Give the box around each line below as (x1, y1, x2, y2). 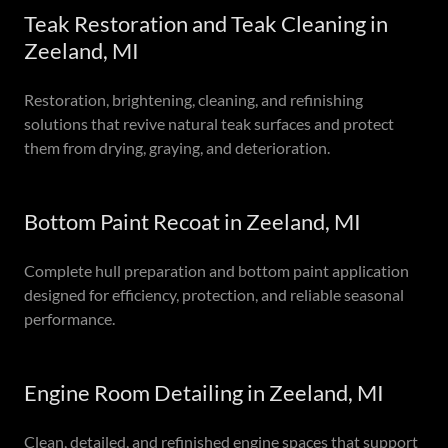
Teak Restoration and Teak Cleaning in (24, 10, 388, 37)
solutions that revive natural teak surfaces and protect (24, 114, 394, 133)
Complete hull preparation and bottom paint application (24, 261, 409, 280)
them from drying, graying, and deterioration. (24, 138, 330, 157)
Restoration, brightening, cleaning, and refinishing (24, 90, 363, 109)
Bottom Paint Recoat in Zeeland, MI (24, 208, 361, 235)
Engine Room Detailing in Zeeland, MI (24, 379, 384, 406)
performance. (24, 309, 115, 328)
